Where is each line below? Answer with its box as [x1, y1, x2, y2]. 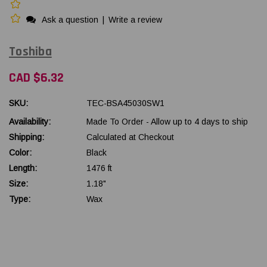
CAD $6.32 [9, 69, 64, 86]
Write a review [108, 15, 162, 24]
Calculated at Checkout [86, 132, 175, 142]
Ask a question [42, 15, 98, 24]
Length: [9, 163, 37, 173]
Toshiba [9, 44, 52, 60]
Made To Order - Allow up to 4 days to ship [86, 116, 249, 126]
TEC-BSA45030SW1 [86, 98, 165, 108]
